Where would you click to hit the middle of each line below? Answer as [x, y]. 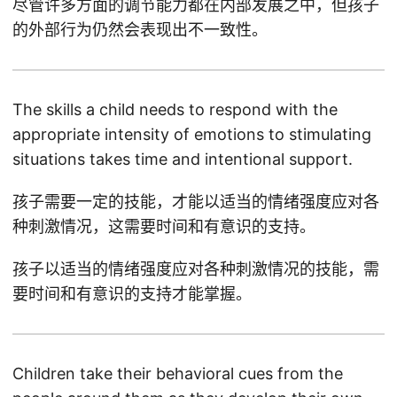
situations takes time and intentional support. [183, 159]
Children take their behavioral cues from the [178, 374]
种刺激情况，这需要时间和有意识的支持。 [164, 226]
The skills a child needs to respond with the [175, 109]
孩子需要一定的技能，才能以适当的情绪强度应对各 [196, 202]
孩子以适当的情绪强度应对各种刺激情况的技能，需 [196, 269]
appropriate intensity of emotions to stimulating [192, 134]
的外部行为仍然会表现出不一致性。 [140, 30]
